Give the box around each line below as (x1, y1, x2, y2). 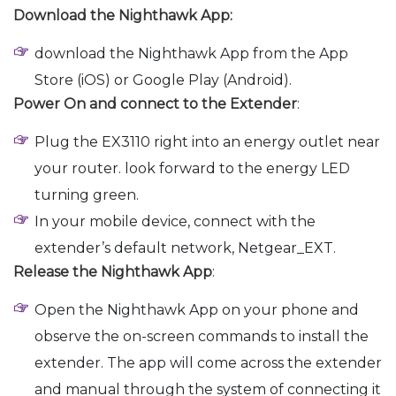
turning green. (34, 187, 139, 204)
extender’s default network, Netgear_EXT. (34, 240, 336, 257)
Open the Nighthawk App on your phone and (34, 301, 359, 319)
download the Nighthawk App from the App (34, 45, 348, 63)
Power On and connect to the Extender (13, 95, 297, 113)
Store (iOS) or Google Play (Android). (34, 72, 292, 89)
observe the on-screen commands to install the (34, 328, 369, 346)
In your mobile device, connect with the (34, 213, 316, 231)
